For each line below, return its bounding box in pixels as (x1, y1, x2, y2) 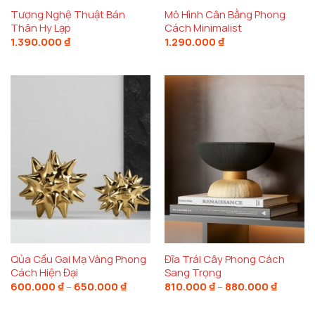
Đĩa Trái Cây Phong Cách (164, 252, 285, 266)
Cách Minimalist (164, 20, 242, 34)
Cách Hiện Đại (10, 265, 78, 279)
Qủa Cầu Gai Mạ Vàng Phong (10, 252, 146, 266)
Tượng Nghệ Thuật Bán (10, 6, 125, 21)
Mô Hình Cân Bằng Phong (164, 6, 285, 21)
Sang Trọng (164, 265, 221, 279)
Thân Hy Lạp (10, 20, 71, 34)
